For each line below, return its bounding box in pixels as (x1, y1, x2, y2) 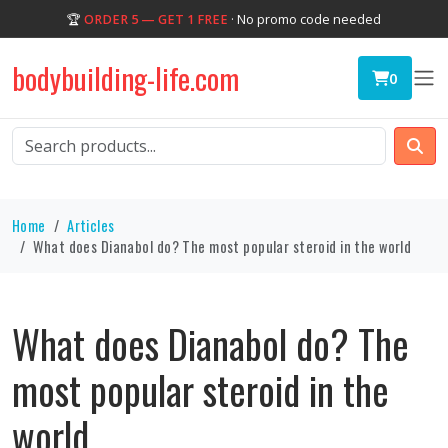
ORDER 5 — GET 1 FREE (84, 11, 228, 28)
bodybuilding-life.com (12, 57, 239, 99)
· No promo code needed (228, 11, 381, 28)
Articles (67, 215, 115, 236)
